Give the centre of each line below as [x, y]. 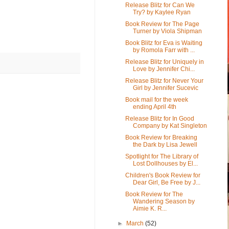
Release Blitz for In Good [159, 118]
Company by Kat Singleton [170, 125]
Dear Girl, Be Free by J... [166, 182]
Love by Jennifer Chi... [164, 69]
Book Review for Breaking [161, 137]
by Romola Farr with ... [164, 50]
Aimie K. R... [150, 208]
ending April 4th [154, 107]
